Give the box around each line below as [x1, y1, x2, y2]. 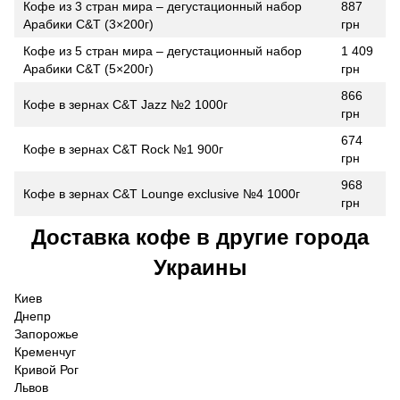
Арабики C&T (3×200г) [23, 17, 154, 32]
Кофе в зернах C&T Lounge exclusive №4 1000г [23, 187, 300, 202]
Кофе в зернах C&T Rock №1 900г [23, 142, 223, 157]
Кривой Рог [14, 362, 79, 378]
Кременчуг [14, 345, 76, 360]
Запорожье [14, 327, 79, 342]
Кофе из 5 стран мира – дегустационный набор [23, 44, 302, 59]
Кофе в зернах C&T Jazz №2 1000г [23, 97, 228, 112]
